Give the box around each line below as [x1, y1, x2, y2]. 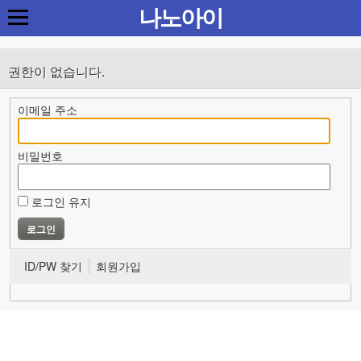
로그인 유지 [31, 193, 91, 210]
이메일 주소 [17, 102, 77, 118]
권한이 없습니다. [8, 62, 105, 81]
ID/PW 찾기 [23, 258, 82, 275]
